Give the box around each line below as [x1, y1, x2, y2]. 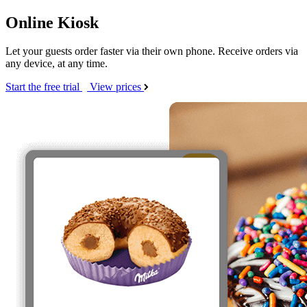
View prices [90, 81, 144, 93]
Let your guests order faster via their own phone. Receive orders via [5, 45, 298, 58]
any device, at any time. [5, 58, 108, 70]
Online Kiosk [5, 13, 99, 32]
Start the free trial [5, 81, 82, 93]
